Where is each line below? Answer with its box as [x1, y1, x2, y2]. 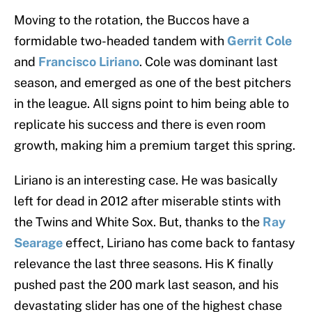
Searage [14, 235, 63, 251]
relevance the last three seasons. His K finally [14, 256, 274, 272]
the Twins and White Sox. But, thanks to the [14, 214, 263, 230]
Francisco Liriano [38, 54, 139, 70]
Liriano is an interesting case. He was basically [14, 173, 278, 188]
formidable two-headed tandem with [14, 33, 227, 49]
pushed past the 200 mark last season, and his [14, 277, 279, 292]
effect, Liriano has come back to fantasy [63, 235, 295, 251]
